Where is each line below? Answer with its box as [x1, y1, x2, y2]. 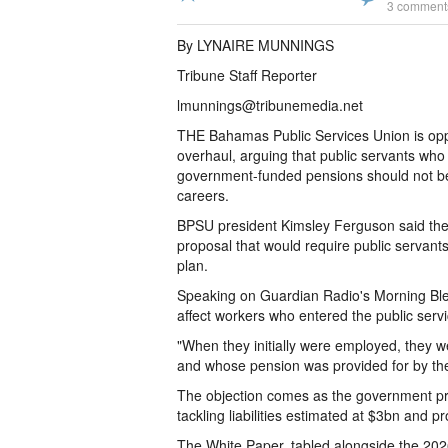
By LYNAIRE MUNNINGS [177, 35, 334, 55]
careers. [177, 185, 229, 205]
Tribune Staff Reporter [177, 65, 317, 85]
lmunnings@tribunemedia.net [177, 95, 363, 115]
